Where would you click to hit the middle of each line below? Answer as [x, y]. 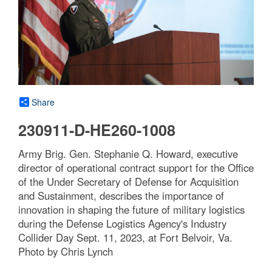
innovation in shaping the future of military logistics [131, 210]
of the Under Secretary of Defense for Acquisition [128, 182]
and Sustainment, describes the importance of [121, 196]
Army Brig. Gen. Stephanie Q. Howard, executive [128, 154]
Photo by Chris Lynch [66, 252]
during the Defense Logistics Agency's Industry [122, 224]
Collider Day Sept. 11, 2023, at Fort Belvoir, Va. [125, 238]
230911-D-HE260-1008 [97, 130]
